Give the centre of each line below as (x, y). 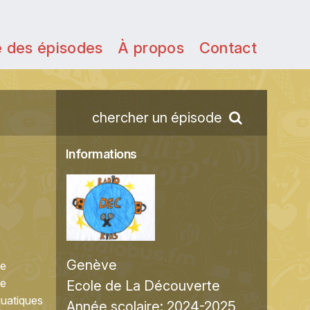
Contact (228, 48)
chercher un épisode (157, 118)
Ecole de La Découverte (143, 286)
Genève (92, 265)
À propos (151, 48)
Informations (101, 154)
